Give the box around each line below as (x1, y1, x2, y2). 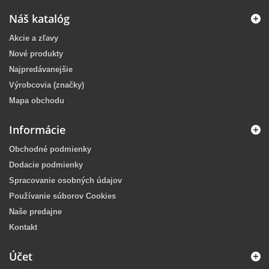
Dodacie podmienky (9, 160, 83, 169)
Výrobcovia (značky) (9, 80, 84, 89)
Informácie (9, 122, 65, 137)
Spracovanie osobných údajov (9, 176, 122, 185)
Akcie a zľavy (9, 34, 58, 43)
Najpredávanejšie (9, 65, 73, 74)
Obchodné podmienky (9, 145, 91, 154)
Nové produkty (9, 49, 63, 58)
